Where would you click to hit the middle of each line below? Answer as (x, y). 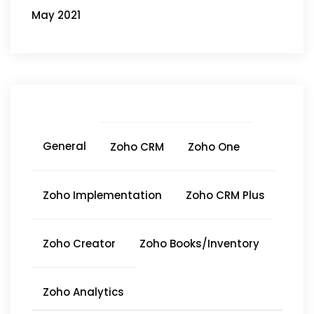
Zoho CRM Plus (225, 195)
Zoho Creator (79, 243)
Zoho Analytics (83, 292)
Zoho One (214, 146)
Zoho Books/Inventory (199, 243)
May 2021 (56, 15)
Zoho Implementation (102, 195)
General (64, 146)
